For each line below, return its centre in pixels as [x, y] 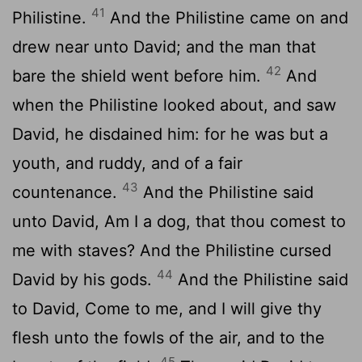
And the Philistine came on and [227, 17]
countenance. [67, 192]
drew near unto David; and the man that [164, 46]
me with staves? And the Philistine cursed [172, 250]
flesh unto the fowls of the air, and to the [168, 337]
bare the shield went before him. [139, 76]
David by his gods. [84, 279]
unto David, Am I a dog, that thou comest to [179, 221]
